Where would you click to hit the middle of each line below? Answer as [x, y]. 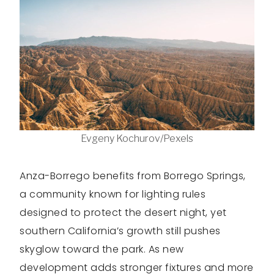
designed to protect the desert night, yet [123, 213]
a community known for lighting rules [113, 194]
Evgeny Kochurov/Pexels [137, 139]
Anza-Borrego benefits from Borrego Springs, [133, 176]
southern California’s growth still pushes [120, 231]
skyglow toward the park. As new [102, 250]
